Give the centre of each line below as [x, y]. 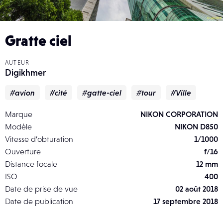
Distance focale [31, 164]
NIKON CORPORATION [179, 114]
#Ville [181, 92]
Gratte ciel [38, 40]
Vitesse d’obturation [39, 139]
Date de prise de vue [41, 188]
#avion [22, 92]
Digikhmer [25, 72]
